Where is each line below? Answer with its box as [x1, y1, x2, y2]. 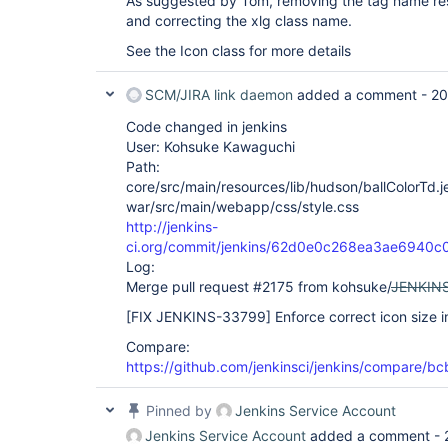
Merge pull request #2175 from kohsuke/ [126, 278, 391, 295]
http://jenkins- [126, 218, 218, 235]
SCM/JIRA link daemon [145, 86, 293, 103]
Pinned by [142, 402, 216, 419]
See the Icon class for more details [126, 42, 351, 59]
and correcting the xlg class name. [126, 12, 352, 29]
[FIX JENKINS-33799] [126, 308, 271, 325]
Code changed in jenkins [126, 118, 287, 135]
